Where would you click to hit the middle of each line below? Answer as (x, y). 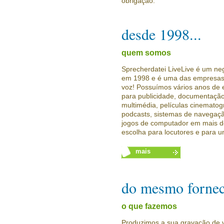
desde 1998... (161, 34)
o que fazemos (149, 206)
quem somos (146, 53)
